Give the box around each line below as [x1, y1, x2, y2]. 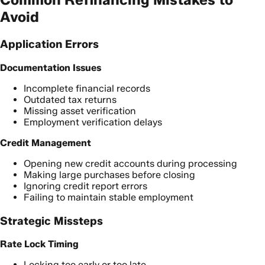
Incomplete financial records [24, 82, 150, 94]
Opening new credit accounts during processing [24, 157, 237, 169]
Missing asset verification [24, 105, 136, 117]
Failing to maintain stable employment [24, 191, 193, 203]
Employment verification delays [24, 116, 162, 128]
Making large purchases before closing [24, 169, 195, 180]
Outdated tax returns [24, 93, 117, 105]
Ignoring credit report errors [24, 180, 147, 192]
